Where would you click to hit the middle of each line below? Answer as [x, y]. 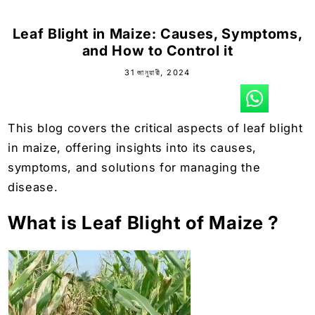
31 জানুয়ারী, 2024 [157, 72]
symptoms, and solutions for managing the [134, 167]
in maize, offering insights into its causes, [133, 147]
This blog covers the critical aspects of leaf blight [155, 128]
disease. [33, 187]
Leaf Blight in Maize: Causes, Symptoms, [157, 33]
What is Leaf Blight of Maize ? [143, 223]
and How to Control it [157, 50]
